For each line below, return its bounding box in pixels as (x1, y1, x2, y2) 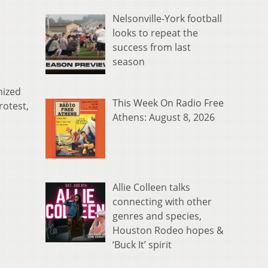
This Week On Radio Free (112, 96, 224, 109)
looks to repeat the (112, 26, 198, 39)
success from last (112, 40, 191, 54)
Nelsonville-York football (112, 11, 222, 25)
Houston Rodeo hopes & (112, 223, 224, 237)
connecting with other (112, 194, 212, 208)
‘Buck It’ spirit (112, 237, 172, 251)
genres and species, (112, 209, 202, 223)
